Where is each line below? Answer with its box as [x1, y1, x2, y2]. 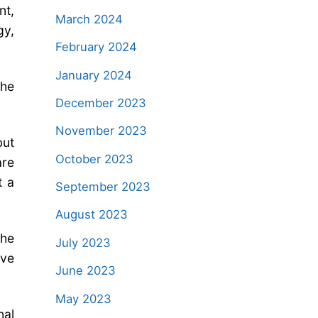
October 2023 [55, 151, 133, 166]
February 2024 [55, 40, 137, 55]
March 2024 [55, 11, 123, 26]
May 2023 [55, 291, 111, 306]
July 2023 [55, 235, 111, 250]
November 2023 [55, 124, 147, 138]
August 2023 [55, 207, 128, 222]
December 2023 [55, 95, 146, 110]
